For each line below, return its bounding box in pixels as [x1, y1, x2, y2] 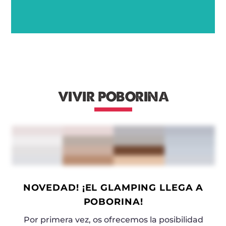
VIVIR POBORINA [58, 88, 169, 105]
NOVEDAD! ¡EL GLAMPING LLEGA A [23, 182, 204, 193]
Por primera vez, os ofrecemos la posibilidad [23, 214, 203, 224]
